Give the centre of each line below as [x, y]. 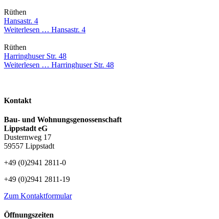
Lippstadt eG [26, 129]
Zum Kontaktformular [38, 196]
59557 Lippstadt [29, 146]
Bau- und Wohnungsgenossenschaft [63, 120]
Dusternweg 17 [28, 137]
